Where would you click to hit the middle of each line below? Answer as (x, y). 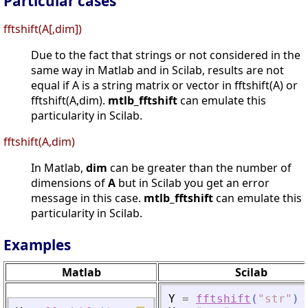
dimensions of (69, 183)
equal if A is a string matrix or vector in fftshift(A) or (164, 86)
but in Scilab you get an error (192, 183)
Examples (37, 245)
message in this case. (87, 198)
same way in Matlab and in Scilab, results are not (157, 70)
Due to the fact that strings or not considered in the (166, 55)
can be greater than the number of (199, 168)
